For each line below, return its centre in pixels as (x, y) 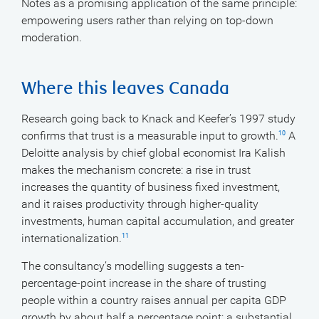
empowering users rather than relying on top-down (147, 20)
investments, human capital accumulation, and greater (158, 221)
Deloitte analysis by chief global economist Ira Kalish (153, 153)
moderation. (52, 37)
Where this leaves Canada (125, 89)
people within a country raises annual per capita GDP (154, 300)
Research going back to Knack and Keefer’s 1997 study (158, 119)
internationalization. (72, 238)
